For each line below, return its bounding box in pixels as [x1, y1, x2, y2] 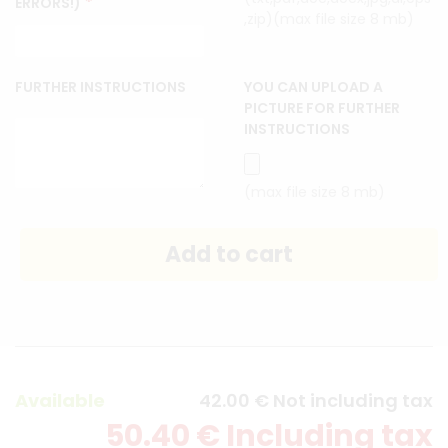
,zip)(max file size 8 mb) [244, 8, 414, 29]
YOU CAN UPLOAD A [244, 76, 383, 97]
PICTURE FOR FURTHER [244, 97, 400, 118]
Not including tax [273, 387, 433, 413]
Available [15, 387, 105, 413]
